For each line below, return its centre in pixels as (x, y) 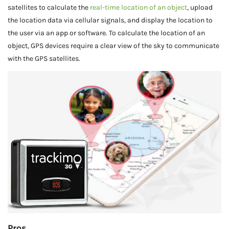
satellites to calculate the (49, 7)
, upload (200, 7)
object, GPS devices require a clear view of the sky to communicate (113, 45)
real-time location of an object (139, 7)
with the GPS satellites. (44, 58)
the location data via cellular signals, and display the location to (110, 20)
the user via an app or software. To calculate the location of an (106, 33)
